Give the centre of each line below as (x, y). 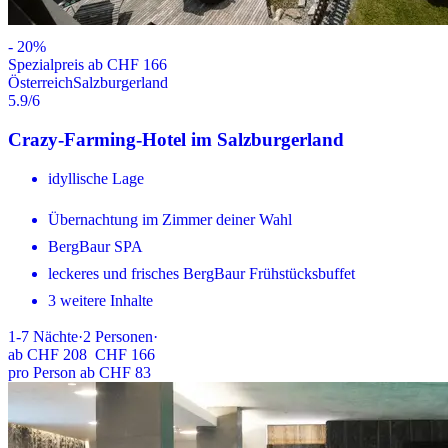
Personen (124, 336)
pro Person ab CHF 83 (79, 372)
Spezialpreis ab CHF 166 (87, 65)
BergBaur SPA (95, 246)
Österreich (40, 83)
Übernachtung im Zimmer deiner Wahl (170, 219)
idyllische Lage (96, 178)
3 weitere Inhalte (100, 300)
